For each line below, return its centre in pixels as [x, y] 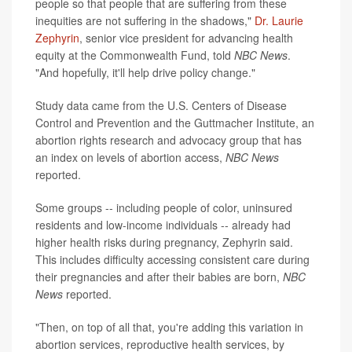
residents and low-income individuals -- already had [163, 225]
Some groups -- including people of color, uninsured [164, 208]
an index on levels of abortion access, [130, 158]
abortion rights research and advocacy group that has [169, 140]
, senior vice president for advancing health [186, 38]
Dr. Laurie [279, 21]
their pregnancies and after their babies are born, [159, 277]
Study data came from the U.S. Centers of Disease [161, 106]
